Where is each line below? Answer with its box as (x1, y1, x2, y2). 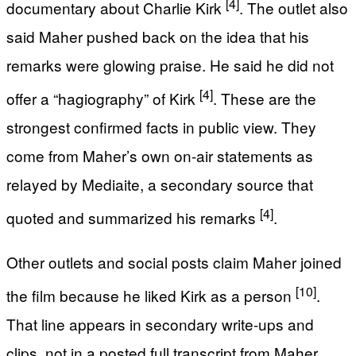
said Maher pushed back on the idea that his (6, 25, 309, 48)
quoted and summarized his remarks (6, 207, 260, 229)
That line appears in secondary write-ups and (6, 313, 314, 335)
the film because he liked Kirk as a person (6, 284, 296, 306)
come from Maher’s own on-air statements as (6, 145, 313, 167)
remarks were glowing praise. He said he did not (6, 54, 334, 76)
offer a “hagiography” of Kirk (6, 87, 199, 110)
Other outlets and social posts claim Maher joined (6, 250, 342, 273)
